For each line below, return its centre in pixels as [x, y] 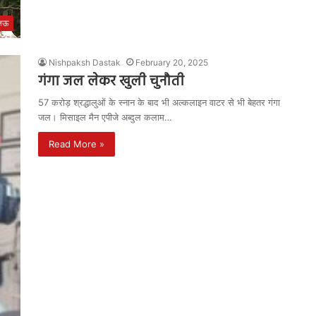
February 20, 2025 [172, 62]
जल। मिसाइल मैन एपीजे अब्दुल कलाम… [105, 117]
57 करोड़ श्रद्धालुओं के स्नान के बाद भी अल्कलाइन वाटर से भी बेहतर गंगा [159, 102]
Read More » [77, 144]
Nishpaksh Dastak [85, 62]
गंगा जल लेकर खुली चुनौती [111, 81]
